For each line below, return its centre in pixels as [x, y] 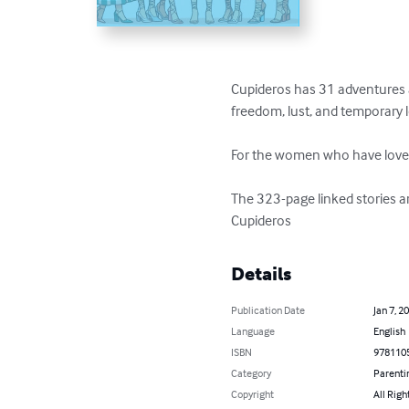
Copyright [253, 394]
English [389, 331]
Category [252, 373]
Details [262, 274]
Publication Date [268, 310]
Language [253, 331]
